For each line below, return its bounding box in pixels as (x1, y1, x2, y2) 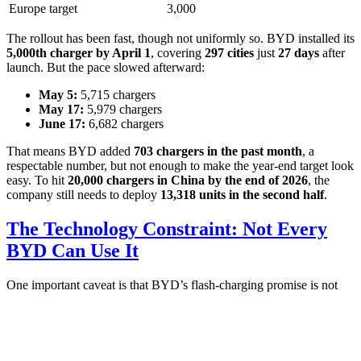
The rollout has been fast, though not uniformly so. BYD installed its (6, 31, 355, 46)
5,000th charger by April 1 (6, 46, 151, 60)
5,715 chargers (77, 88, 156, 102)
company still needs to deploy (6, 188, 160, 202)
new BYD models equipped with (172, 293, 348, 306)
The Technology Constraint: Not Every (6, 218, 327, 240)
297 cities (205, 46, 254, 60)
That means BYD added (6, 144, 134, 159)
